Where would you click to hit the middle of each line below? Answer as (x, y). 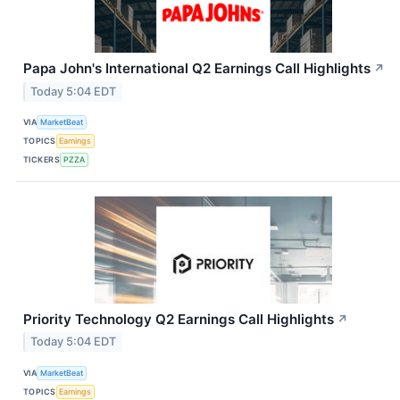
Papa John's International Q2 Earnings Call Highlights (197, 68)
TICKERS (42, 160)
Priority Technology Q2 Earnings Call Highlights (179, 319)
